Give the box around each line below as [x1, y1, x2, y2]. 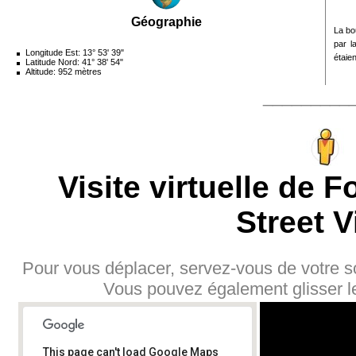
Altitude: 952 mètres [25, 67, 102, 77]
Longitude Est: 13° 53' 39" [25, 48, 124, 58]
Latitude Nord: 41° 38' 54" [25, 57, 123, 68]
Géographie [131, 15, 202, 29]
